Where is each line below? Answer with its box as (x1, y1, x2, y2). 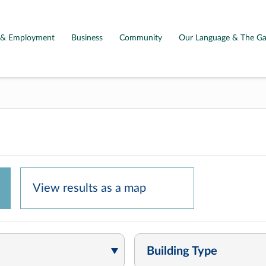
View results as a (33, 182, 121, 194)
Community (119, 34, 163, 42)
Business (71, 34, 103, 42)
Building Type (147, 245, 217, 257)
